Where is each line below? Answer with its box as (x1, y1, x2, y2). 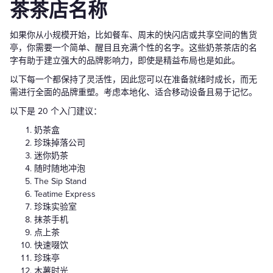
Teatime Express (34, 189, 96, 200)
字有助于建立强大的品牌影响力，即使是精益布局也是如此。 (10, 55, 240, 66)
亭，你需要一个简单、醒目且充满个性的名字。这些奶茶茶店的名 (10, 43, 257, 54)
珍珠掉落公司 (34, 138, 85, 149)
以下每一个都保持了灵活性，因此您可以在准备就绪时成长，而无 (10, 74, 257, 85)
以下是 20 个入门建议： (10, 106, 102, 117)
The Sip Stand (34, 176, 87, 187)
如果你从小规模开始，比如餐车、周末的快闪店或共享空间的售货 (10, 30, 257, 41)
